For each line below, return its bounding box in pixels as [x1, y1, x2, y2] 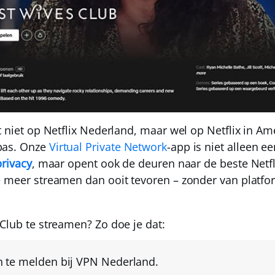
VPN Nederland [76, 254, 156, 269]
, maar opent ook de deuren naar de [31, 156, 220, 171]
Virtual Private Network [48, 139, 167, 155]
